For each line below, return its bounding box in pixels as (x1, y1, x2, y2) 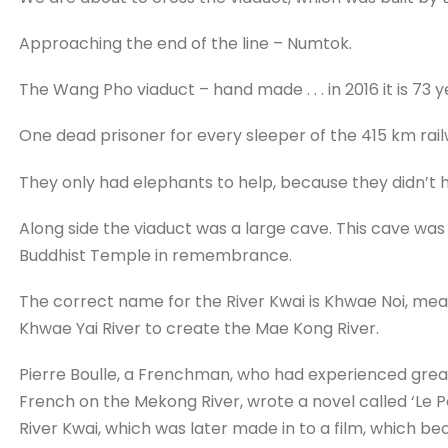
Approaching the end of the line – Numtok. (18, 32, 352, 55)
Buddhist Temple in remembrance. (18, 243, 292, 267)
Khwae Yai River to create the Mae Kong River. (18, 316, 379, 340)
